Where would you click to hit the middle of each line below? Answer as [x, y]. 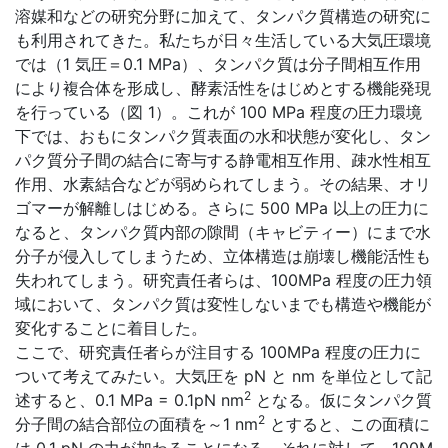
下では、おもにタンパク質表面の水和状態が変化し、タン [223, 136]
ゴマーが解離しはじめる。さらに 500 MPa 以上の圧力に [222, 208]
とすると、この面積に [347, 424]
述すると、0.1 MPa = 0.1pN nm [129, 400]
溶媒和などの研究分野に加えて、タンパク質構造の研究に [223, 16]
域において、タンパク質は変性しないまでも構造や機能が [223, 304]
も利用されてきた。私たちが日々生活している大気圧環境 [223, 40]
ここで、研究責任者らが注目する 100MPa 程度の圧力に [218, 352]
